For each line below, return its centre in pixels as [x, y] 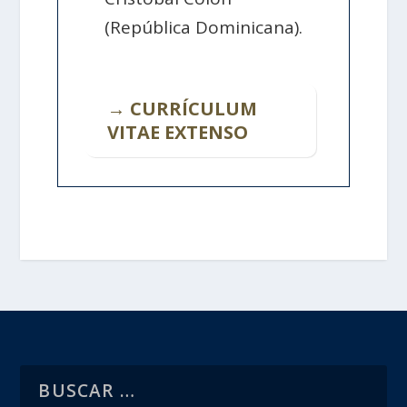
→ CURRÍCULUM [182, 108]
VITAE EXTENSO [177, 132]
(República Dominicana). [204, 27]
